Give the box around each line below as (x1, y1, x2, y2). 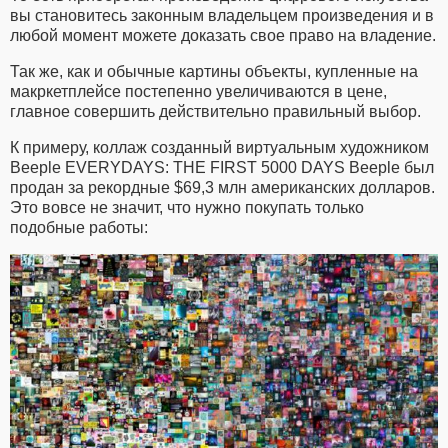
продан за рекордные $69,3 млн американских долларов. (10, 179, 435, 197)
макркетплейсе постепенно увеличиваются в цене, (10, 83, 387, 101)
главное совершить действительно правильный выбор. (10, 103, 421, 121)
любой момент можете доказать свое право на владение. (10, 27, 436, 45)
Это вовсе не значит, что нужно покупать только (10, 199, 364, 217)
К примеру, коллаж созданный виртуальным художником (10, 139, 429, 157)
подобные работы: (10, 219, 148, 237)
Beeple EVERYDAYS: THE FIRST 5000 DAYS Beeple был (10, 159, 434, 177)
